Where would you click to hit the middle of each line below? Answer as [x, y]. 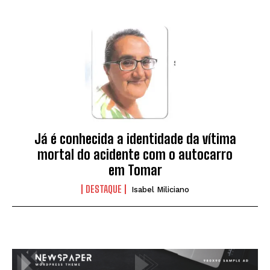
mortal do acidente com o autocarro [135, 155]
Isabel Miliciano [160, 190]
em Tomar [135, 171]
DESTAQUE [103, 189]
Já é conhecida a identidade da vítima [135, 139]
